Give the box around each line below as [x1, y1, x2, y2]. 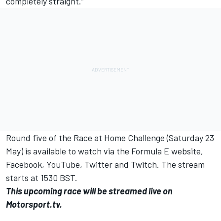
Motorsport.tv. [6, 198, 62, 210]
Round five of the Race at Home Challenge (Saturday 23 [6, 132, 214, 143]
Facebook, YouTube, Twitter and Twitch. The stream [6, 158, 205, 170]
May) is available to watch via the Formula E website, [6, 145, 203, 156]
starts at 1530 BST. [6, 172, 77, 183]
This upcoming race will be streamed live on [6, 185, 173, 196]
